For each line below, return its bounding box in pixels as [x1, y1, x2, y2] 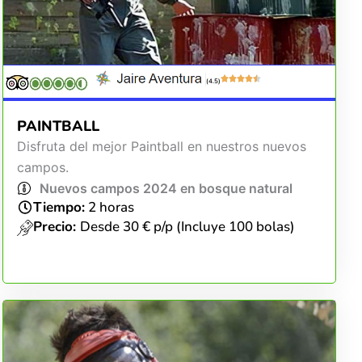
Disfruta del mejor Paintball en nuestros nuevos [16, 137, 306, 154]
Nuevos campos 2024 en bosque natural [39, 179, 293, 196]
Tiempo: [33, 197, 86, 217]
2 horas [85, 197, 135, 217]
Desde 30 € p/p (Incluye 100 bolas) [80, 217, 296, 236]
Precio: [33, 217, 81, 236]
